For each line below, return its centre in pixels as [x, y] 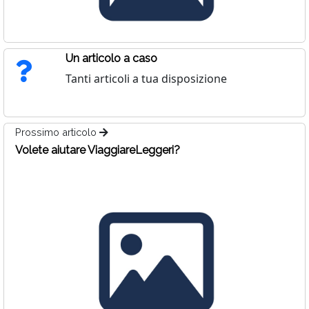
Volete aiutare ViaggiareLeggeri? [98, 150]
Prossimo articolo [57, 132]
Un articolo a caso [111, 58]
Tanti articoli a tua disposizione [146, 79]
